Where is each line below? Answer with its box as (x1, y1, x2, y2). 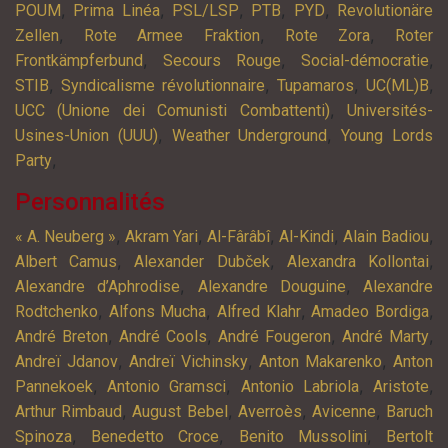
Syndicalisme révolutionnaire (61, 76, 265, 96)
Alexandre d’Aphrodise (15, 277, 181, 297)
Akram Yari (125, 227, 198, 247)
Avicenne (311, 402, 376, 422)
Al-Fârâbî (207, 227, 270, 247)
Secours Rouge (163, 51, 281, 71)
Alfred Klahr (217, 302, 301, 322)
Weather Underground (171, 126, 328, 146)
